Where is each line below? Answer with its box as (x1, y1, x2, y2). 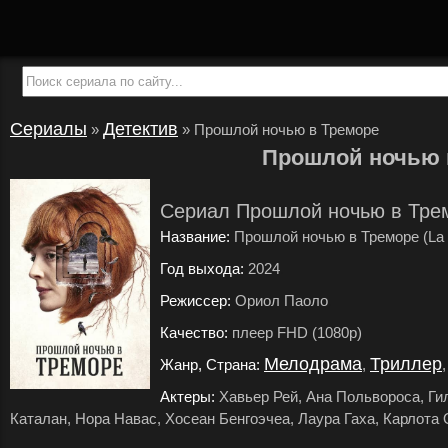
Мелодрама (264, 354, 362, 374)
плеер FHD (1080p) (228, 324, 362, 341)
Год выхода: (160, 260, 244, 277)
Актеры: (160, 388, 215, 405)
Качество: (160, 324, 228, 341)
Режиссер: (160, 292, 231, 309)
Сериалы (10, 119, 87, 139)
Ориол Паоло (231, 292, 328, 309)
